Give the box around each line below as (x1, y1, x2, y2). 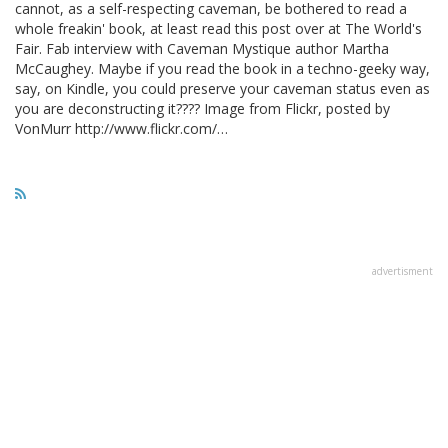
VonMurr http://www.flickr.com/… (15, 118, 228, 138)
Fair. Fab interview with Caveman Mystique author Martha (15, 38, 389, 58)
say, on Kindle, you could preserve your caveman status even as (15, 78, 430, 98)
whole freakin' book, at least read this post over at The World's (15, 18, 422, 38)
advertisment (372, 263, 433, 278)
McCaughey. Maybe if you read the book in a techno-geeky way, (15, 58, 430, 78)
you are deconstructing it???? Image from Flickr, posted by (15, 98, 390, 118)
